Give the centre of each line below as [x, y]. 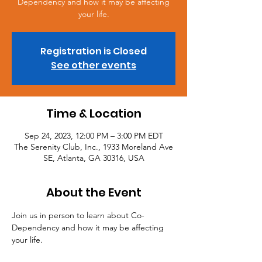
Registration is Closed [94, 51]
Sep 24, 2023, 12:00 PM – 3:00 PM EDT [94, 136]
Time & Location [94, 113]
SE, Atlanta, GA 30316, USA [94, 158]
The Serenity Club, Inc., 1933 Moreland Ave [94, 147]
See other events [94, 65]
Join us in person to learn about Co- [78, 215]
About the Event [94, 192]
